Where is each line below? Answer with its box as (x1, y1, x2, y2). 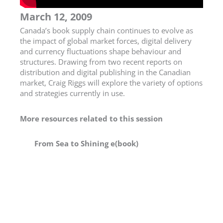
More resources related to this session (20, 113, 163, 123)
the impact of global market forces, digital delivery (20, 36, 192, 46)
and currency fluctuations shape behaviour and (20, 46, 181, 57)
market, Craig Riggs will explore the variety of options (20, 78, 203, 88)
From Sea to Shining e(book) (34, 138, 139, 148)
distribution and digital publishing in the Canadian (20, 67, 191, 78)
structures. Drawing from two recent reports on (20, 57, 182, 67)
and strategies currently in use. (20, 88, 125, 99)
